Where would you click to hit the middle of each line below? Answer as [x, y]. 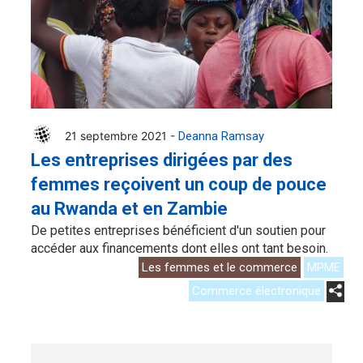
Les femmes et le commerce [220, 267]
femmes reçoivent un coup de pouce [179, 184]
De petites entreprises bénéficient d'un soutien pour [178, 230]
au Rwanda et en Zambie [129, 208]
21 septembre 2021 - [122, 135]
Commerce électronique [256, 290]
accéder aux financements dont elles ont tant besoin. [179, 248]
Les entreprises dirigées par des [162, 160]
